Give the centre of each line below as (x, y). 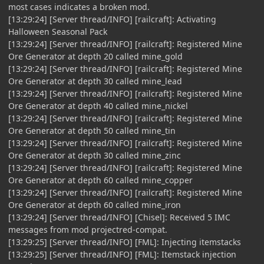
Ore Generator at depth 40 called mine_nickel (98, 105)
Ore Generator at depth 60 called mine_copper (100, 180)
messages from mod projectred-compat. (88, 229)
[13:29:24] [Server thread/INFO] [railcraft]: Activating (112, 19)
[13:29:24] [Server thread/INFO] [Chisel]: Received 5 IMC (119, 217)
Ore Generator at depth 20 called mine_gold (95, 56)
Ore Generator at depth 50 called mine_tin (92, 130)
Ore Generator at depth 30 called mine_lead (95, 81)
